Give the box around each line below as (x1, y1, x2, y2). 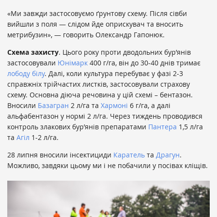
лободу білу (7, 69, 45, 78)
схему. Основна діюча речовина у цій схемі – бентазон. (7, 90, 193, 100)
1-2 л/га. (31, 133, 59, 142)
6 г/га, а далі (128, 101, 170, 110)
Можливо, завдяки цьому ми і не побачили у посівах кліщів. (7, 161, 208, 170)
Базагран (36, 101, 71, 110)
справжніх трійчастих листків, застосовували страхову (7, 79, 190, 89)
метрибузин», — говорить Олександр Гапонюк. (7, 30, 165, 40)
